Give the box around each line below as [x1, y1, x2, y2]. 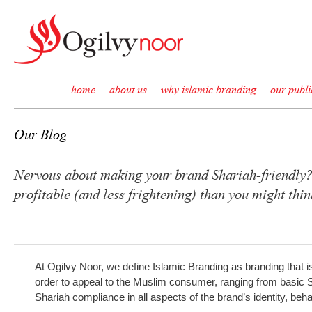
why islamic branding [161, 83, 256, 99]
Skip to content [14, 78, 64, 86]
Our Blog [14, 126, 67, 147]
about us [109, 83, 147, 99]
